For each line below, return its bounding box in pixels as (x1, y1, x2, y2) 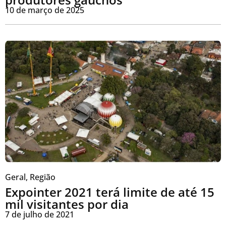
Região (30, 172, 55, 183)
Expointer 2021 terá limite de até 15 (5, 184, 214, 201)
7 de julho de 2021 (5, 209, 74, 220)
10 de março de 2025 (5, 4, 84, 16)
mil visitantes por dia (5, 196, 129, 213)
